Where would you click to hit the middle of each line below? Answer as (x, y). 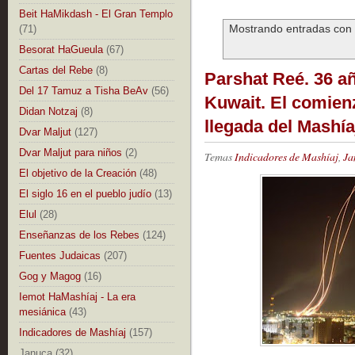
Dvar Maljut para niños (71, 153)
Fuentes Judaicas (60, 256)
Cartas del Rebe (56, 70)
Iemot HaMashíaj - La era (77, 297)
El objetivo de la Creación (78, 173)
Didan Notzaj (48, 111)
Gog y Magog (50, 276)
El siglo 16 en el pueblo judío (85, 194)
